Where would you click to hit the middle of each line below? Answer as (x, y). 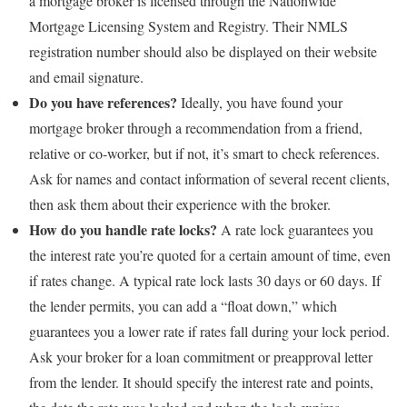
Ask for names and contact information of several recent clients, (209, 179)
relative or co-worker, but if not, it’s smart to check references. (204, 153)
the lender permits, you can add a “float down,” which (183, 306)
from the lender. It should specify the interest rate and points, (201, 382)
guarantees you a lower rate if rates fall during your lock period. (209, 331)
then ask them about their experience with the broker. (180, 204)
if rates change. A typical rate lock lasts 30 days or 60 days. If (205, 280)
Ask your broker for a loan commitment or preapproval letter (201, 357)
